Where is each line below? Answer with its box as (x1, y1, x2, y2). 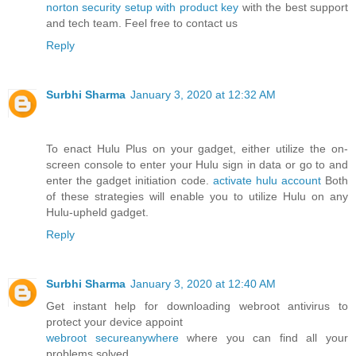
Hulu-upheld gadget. (46, 205, 149, 219)
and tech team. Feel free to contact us (46, 16, 238, 29)
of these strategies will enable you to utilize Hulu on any (46, 189, 348, 203)
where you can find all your (178, 331, 349, 344)
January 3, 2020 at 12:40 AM (130, 277, 276, 290)
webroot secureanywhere (46, 331, 179, 344)
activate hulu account (212, 173, 321, 187)
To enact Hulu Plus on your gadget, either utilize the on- (46, 141, 348, 155)
